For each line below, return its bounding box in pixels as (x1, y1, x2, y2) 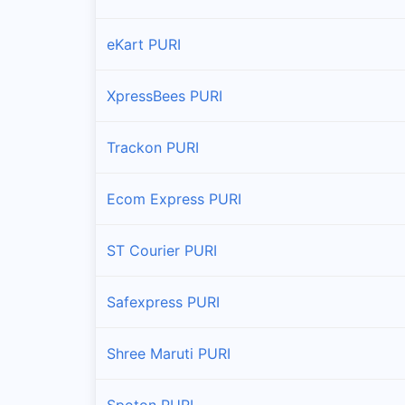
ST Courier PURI (107, 240, 217, 259)
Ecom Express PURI (107, 189, 241, 208)
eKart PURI (107, 34, 181, 53)
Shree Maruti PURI (107, 344, 231, 363)
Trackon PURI (107, 137, 199, 156)
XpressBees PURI (107, 86, 222, 105)
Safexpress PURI (107, 292, 220, 311)
